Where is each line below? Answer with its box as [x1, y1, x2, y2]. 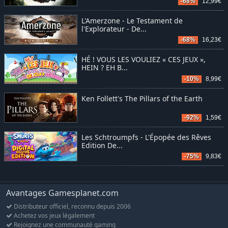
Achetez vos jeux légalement [12, 211, 95, 220]
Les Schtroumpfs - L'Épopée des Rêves [81, 132, 211, 142]
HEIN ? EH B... [81, 63, 128, 73]
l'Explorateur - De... [81, 24, 147, 34]
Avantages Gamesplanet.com [6, 187, 119, 198]
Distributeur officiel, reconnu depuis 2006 [12, 202, 131, 211]
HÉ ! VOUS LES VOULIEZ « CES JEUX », [81, 54, 206, 65]
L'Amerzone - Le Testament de [81, 16, 183, 26]
